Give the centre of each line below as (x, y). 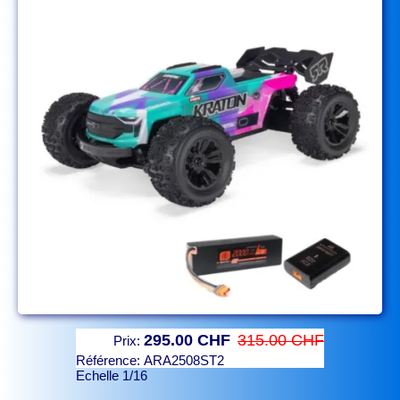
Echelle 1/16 (112, 375)
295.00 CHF (187, 340)
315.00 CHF (281, 340)
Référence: (110, 360)
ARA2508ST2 (184, 360)
